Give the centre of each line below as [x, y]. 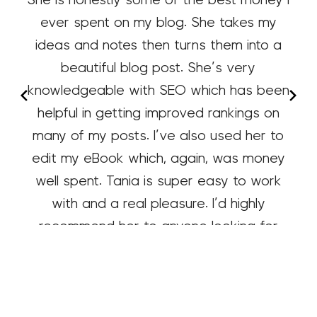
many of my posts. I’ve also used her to [158, 136]
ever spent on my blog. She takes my [158, 22]
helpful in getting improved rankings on [158, 113]
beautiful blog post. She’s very [158, 68]
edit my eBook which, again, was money [158, 158]
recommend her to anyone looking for [158, 226]
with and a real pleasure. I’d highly [158, 203]
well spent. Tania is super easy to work [158, 181]
